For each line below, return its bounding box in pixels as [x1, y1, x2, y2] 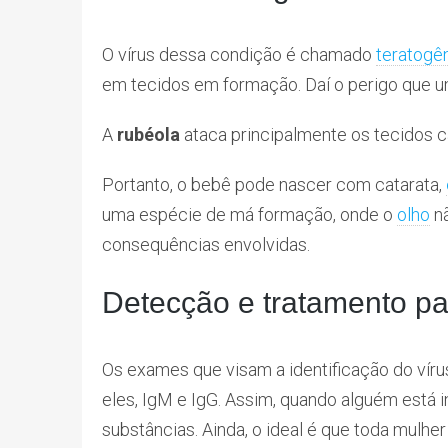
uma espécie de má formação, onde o [102, 204, 397, 226]
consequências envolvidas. [102, 234, 310, 256]
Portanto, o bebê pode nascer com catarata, [102, 174, 446, 196]
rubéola [117, 124, 180, 146]
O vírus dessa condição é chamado [102, 44, 376, 66]
